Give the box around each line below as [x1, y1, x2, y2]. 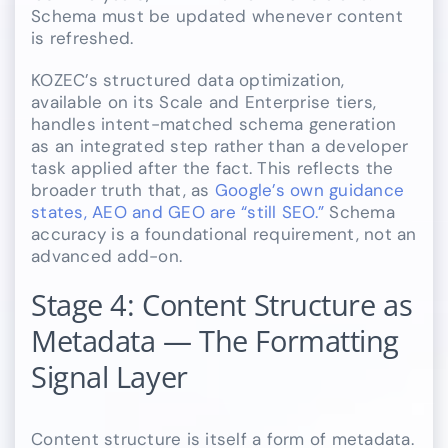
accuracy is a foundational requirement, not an [31, 223, 417, 246]
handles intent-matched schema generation [31, 113, 397, 136]
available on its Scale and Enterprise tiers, [31, 91, 377, 114]
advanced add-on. [31, 245, 183, 268]
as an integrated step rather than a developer [31, 135, 409, 158]
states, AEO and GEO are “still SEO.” [31, 201, 325, 224]
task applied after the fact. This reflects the [31, 157, 394, 180]
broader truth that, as [31, 179, 215, 202]
